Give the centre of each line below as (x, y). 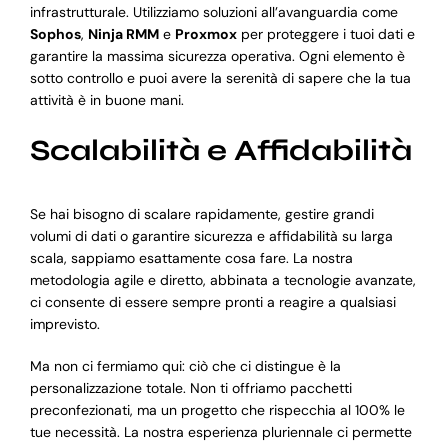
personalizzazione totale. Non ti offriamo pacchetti (190, 387)
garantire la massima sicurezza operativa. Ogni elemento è (217, 56)
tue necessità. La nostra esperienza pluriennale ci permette (220, 431)
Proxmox (205, 34)
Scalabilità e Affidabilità (220, 151)
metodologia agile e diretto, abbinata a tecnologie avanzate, (222, 279)
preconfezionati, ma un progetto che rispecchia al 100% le (217, 409)
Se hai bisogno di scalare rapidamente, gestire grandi (201, 213)
